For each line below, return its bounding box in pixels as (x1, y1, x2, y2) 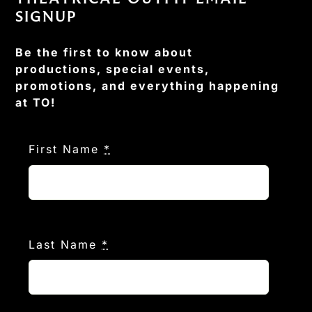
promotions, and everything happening (15, 78, 280, 93)
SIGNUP (15, 6, 78, 26)
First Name (29, 142, 104, 157)
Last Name (29, 237, 102, 251)
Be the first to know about (15, 45, 194, 59)
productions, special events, (15, 61, 210, 76)
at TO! (15, 95, 56, 109)
